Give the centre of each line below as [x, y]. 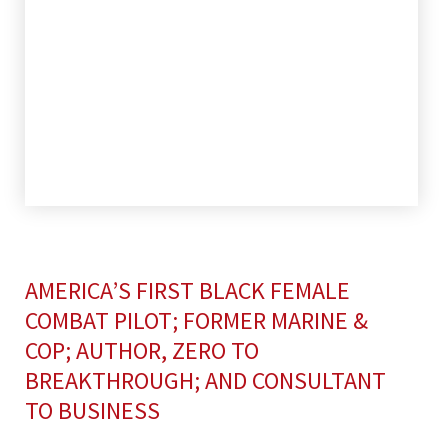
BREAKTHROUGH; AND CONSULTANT [205, 380]
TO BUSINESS [92, 410]
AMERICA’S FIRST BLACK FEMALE [187, 290]
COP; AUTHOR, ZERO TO [142, 350]
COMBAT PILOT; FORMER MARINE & [196, 320]
